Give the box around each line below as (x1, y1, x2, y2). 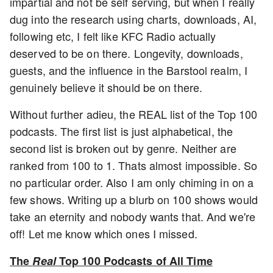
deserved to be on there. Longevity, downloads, (10, 45, 243, 61)
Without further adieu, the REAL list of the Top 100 (10, 106, 258, 122)
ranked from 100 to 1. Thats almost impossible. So (10, 157, 257, 173)
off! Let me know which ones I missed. (10, 225, 197, 241)
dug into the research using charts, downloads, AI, (10, 11, 257, 27)
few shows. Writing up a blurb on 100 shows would (10, 191, 258, 207)
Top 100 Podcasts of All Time (55, 253, 213, 269)
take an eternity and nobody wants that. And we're (10, 208, 255, 224)
